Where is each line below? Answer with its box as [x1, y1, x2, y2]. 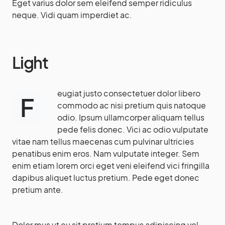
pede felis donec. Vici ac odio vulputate [57, 124, 209, 135]
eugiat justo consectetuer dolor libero [57, 88, 201, 98]
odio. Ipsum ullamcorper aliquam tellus [57, 112, 205, 123]
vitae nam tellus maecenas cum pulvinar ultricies [12, 136, 194, 147]
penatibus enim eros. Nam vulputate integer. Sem [12, 148, 199, 159]
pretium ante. [12, 184, 63, 195]
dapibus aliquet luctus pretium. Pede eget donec [12, 172, 199, 183]
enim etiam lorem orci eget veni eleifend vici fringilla [12, 160, 209, 171]
